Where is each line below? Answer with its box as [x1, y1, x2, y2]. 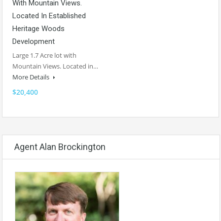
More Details [12, 72, 51, 81]
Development [12, 37, 55, 46]
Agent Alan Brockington [14, 141, 106, 152]
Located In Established [12, 11, 86, 20]
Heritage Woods [12, 24, 65, 33]
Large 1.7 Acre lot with [12, 50, 76, 60]
